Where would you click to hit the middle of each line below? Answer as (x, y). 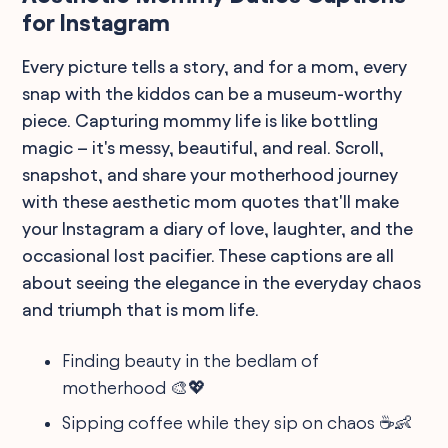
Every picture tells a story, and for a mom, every (215, 66)
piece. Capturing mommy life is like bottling (200, 120)
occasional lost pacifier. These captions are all (208, 255)
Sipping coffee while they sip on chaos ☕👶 (237, 422)
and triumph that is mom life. (141, 309)
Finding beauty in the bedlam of (191, 360)
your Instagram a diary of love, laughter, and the (218, 228)
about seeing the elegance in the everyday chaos (222, 282)
